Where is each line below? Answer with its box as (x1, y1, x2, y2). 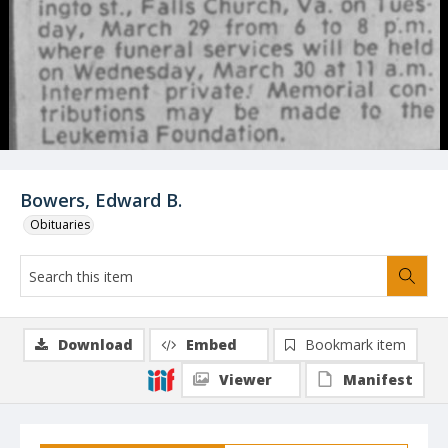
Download (58, 335, 133, 354)
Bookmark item (305, 335, 406, 354)
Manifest (343, 370, 413, 389)
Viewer (219, 370, 272, 389)
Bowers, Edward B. (20, 188, 182, 212)
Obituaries (30, 216, 90, 233)
